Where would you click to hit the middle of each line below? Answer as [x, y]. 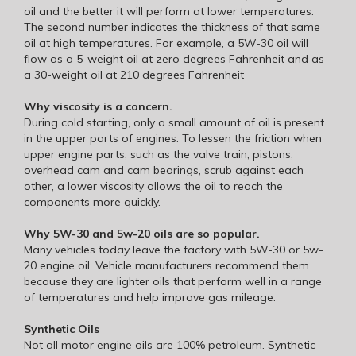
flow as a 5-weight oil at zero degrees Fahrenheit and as [174, 58]
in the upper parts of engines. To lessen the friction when [173, 138]
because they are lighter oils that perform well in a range [173, 281]
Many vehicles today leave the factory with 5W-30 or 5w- [174, 249]
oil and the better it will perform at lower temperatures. [169, 11]
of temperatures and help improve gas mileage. [150, 297]
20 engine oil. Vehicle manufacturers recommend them [166, 265]
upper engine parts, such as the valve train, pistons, [159, 154]
